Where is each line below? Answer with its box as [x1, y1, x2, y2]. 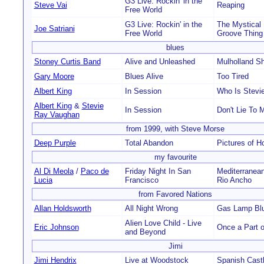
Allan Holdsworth [34, 204, 91, 213]
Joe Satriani [34, 24, 75, 33]
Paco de [80, 167, 109, 176]
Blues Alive [124, 72, 163, 81]
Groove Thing [216, 29, 263, 38]
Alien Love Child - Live [124, 219, 202, 227]
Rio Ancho [216, 176, 252, 184]
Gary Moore [34, 72, 74, 81]
